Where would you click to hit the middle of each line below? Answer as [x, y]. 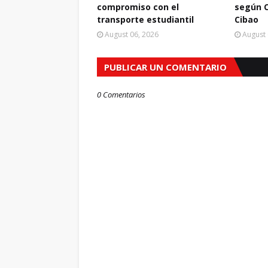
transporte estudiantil [145, 19]
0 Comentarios [121, 95]
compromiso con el [138, 7]
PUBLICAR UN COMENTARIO [165, 67]
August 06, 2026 [132, 34]
